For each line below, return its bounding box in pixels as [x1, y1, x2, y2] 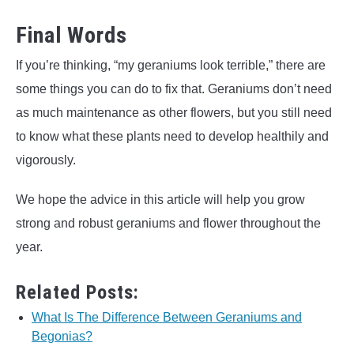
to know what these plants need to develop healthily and [16, 130, 329, 144]
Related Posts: [16, 281, 139, 304]
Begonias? [32, 330, 92, 344]
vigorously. [16, 153, 79, 168]
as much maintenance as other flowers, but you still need [16, 106, 332, 120]
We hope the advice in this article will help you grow [16, 193, 305, 207]
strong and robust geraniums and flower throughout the [16, 217, 321, 231]
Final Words [16, 22, 127, 49]
